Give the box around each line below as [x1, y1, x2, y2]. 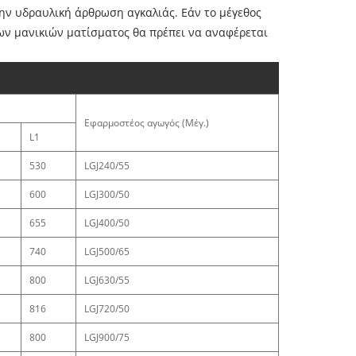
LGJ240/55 [84, 159, 130, 173]
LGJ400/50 [84, 216, 130, 230]
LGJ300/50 [84, 188, 130, 202]
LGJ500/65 [84, 245, 130, 259]
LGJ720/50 [84, 302, 130, 316]
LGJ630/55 [84, 273, 130, 288]
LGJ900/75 [84, 331, 130, 345]
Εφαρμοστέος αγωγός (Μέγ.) [84, 116, 209, 130]
